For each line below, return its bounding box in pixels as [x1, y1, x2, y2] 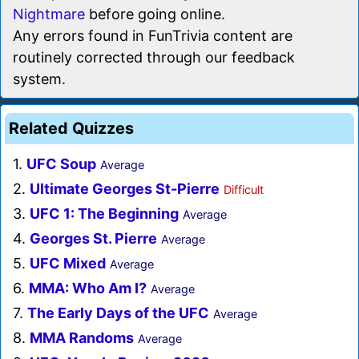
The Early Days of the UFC [27, 305, 209, 322]
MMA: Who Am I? [29, 280, 147, 297]
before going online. [85, 6, 225, 23]
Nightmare [13, 6, 85, 23]
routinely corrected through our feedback [13, 49, 295, 67]
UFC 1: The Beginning [30, 205, 179, 223]
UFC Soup [26, 155, 96, 173]
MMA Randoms [30, 329, 134, 347]
